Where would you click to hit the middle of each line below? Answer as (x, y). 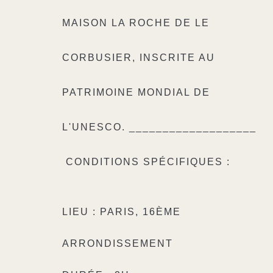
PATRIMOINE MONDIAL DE (136, 92)
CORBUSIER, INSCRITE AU (139, 58)
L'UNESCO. (96, 127)
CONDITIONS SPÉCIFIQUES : (150, 162)
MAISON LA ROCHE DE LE (136, 23)
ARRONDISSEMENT (119, 243)
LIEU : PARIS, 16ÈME (122, 212)
